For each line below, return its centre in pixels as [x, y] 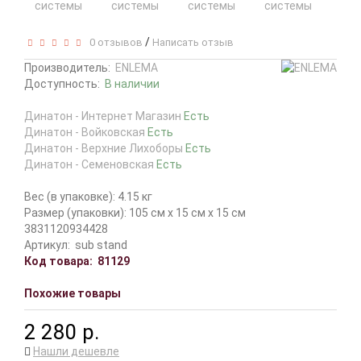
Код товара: [58, 261]
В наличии [132, 84]
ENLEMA [137, 68]
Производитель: [67, 68]
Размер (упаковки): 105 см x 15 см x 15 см [135, 213]
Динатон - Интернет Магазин [104, 116]
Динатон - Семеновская [90, 164]
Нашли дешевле [76, 351]
